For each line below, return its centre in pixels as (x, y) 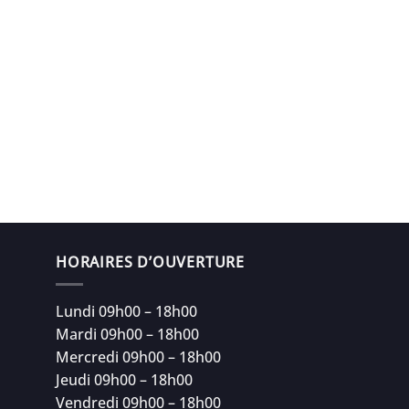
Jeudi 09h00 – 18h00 (124, 380)
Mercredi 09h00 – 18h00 (138, 357)
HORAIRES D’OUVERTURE (150, 262)
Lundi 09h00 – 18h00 (126, 312)
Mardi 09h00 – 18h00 (127, 335)
